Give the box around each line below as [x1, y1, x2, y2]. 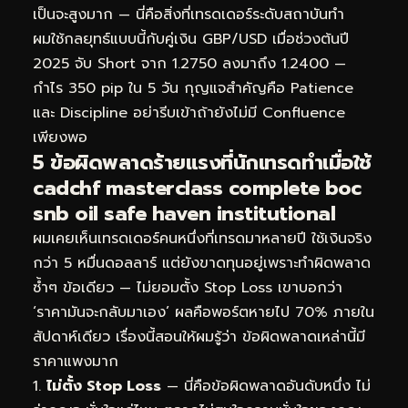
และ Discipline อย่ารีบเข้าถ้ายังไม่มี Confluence [33, 102, 345, 125]
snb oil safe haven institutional [33, 199, 335, 229]
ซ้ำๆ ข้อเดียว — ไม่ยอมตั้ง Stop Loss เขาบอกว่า [33, 277, 342, 300]
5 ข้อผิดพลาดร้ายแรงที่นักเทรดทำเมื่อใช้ [33, 148, 372, 178]
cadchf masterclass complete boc [33, 173, 362, 204]
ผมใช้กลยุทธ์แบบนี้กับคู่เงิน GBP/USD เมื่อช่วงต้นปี [33, 28, 349, 51]
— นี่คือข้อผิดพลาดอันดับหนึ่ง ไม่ [161, 375, 371, 398]
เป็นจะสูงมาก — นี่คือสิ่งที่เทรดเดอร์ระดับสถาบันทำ [33, 4, 344, 26]
